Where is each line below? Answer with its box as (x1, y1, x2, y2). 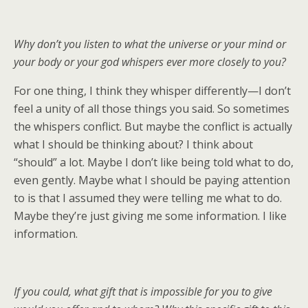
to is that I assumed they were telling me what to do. (14, 190, 282, 206)
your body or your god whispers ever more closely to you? (14, 54, 286, 69)
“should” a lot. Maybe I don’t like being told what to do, (14, 155, 294, 170)
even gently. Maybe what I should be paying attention (14, 173, 290, 188)
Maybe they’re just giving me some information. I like (14, 208, 287, 223)
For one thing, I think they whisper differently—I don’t (14, 83, 291, 98)
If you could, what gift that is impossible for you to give (14, 284, 272, 299)
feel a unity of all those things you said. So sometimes (14, 101, 289, 116)
